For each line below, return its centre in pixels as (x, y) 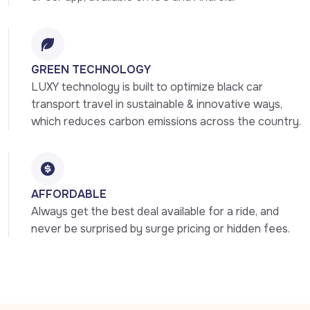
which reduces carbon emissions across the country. (166, 122)
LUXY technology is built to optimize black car (147, 87)
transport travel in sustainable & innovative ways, (157, 104)
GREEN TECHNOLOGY (91, 70)
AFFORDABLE (69, 194)
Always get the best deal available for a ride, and (155, 212)
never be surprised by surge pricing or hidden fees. (161, 229)
